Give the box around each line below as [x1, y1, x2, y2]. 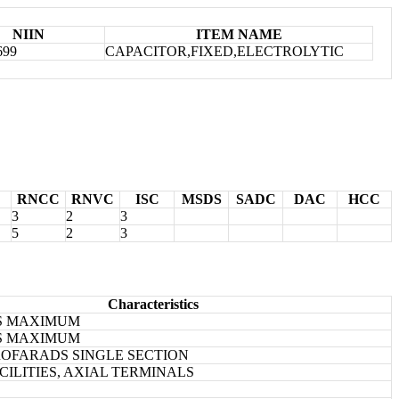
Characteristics [107, 296, 199, 312]
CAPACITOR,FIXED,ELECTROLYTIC [105, 43, 344, 59]
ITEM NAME [195, 26, 282, 42]
